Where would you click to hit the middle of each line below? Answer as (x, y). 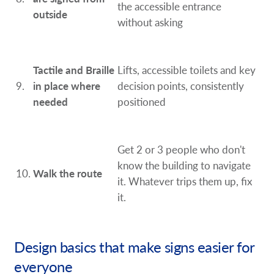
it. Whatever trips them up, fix (185, 181)
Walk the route (68, 173)
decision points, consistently (181, 86)
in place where (67, 86)
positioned (142, 102)
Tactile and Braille (74, 70)
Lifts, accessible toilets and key (187, 70)
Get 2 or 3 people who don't (182, 150)
